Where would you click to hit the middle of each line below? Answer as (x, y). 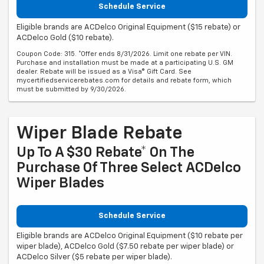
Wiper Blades (60, 183)
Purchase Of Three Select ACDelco (129, 168)
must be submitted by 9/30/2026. (71, 89)
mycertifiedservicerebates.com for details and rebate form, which (124, 80)
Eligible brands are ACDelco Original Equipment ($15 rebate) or (128, 27)
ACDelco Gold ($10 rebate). (65, 38)
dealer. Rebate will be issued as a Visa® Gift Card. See (104, 71)
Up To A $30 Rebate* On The (105, 152)
